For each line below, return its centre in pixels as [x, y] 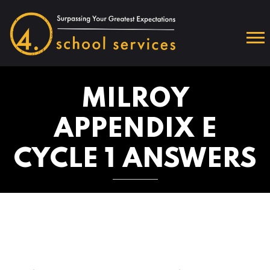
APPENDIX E [135, 129]
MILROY [135, 99]
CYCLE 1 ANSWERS [135, 159]
